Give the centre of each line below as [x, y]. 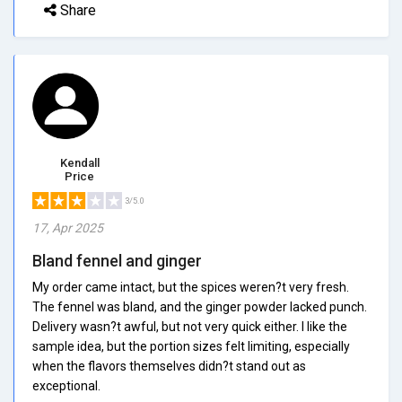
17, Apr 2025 [68, 227]
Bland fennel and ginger [117, 260]
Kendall [79, 162]
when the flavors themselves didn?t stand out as [169, 366]
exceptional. [66, 385]
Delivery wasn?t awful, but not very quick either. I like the [190, 326]
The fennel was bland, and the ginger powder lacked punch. [200, 306]
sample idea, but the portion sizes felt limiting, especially [191, 346]
